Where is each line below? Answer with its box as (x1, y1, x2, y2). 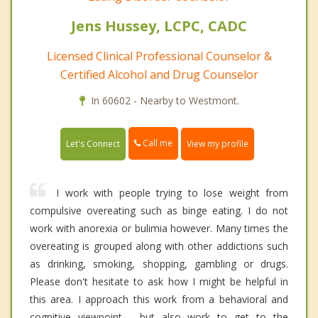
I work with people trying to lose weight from (56, 185, 288, 199)
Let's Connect (66, 137, 120, 150)
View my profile (187, 137, 248, 150)
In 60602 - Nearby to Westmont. (90, 94, 239, 108)
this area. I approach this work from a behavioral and (30, 292, 288, 306)
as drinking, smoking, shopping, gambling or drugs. (30, 256, 288, 270)
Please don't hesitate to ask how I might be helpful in (30, 274, 288, 288)
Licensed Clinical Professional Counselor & (46, 48, 272, 65)
